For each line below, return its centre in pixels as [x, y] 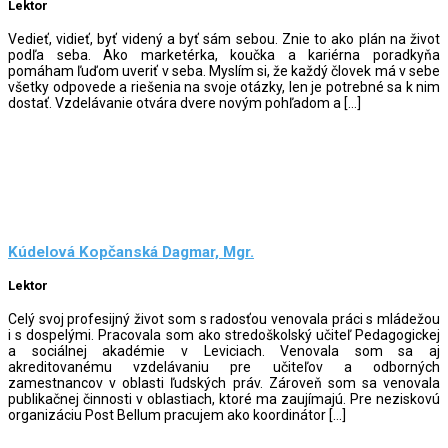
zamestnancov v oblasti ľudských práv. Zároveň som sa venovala [224, 382]
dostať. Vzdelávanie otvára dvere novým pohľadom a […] [184, 102]
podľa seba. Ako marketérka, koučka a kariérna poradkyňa [224, 54]
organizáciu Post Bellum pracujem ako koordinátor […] [177, 414]
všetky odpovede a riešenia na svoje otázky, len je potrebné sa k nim [224, 86]
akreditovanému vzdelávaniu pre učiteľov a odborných [224, 366]
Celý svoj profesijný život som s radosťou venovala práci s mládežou [224, 318]
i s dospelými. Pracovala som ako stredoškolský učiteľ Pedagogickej [224, 334]
